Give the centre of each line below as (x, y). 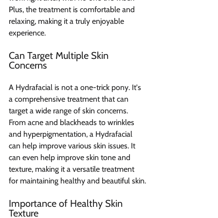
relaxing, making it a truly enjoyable (67, 21)
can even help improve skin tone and (71, 157)
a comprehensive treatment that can (70, 99)
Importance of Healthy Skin (67, 203)
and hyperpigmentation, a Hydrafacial (72, 134)
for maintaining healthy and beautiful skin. (77, 181)
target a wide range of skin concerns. (69, 110)
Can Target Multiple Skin (60, 55)
